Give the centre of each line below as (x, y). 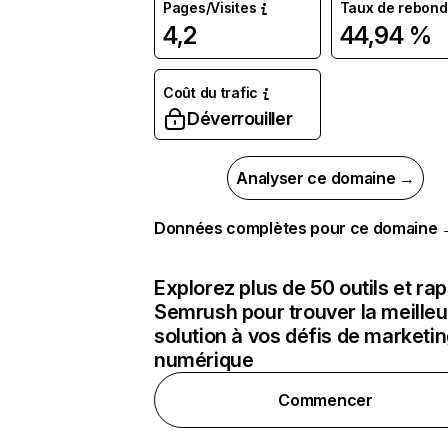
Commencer (325, 400)
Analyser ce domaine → (325, 178)
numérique (204, 360)
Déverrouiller (240, 118)
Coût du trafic (211, 92)
